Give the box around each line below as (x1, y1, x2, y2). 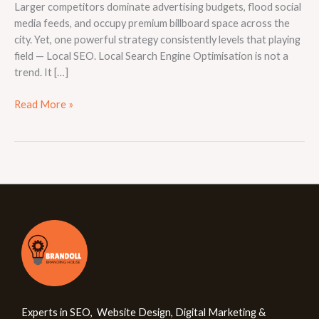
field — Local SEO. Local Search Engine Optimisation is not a (14, 49, 288, 62)
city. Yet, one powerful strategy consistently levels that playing (14, 33, 300, 46)
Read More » (14, 98, 73, 110)
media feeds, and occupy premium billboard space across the (14, 16, 290, 29)
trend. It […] (14, 66, 68, 78)
